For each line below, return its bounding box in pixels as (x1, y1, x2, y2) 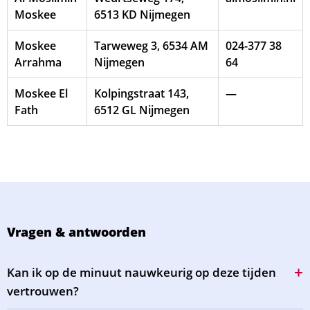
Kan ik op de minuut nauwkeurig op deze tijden (7, 264, 276, 280)
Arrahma (15, 55, 62, 70)
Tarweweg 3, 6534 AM (94, 38, 208, 53)
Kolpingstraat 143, (94, 86, 189, 101)
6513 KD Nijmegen (94, 7, 190, 22)
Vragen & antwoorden (7, 224, 146, 240)
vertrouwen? (7, 283, 79, 299)
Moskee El (15, 86, 68, 101)
